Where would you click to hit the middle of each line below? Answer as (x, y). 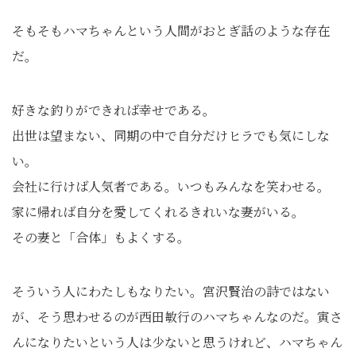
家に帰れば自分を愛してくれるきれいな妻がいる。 (158, 212)
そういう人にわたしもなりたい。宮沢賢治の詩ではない (171, 291)
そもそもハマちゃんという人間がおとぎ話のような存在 (171, 31)
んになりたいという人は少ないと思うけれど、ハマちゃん (177, 342)
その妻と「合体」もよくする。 (101, 237)
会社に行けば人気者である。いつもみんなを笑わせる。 (171, 186)
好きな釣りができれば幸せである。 (114, 110)
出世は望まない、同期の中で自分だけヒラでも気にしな (171, 135)
